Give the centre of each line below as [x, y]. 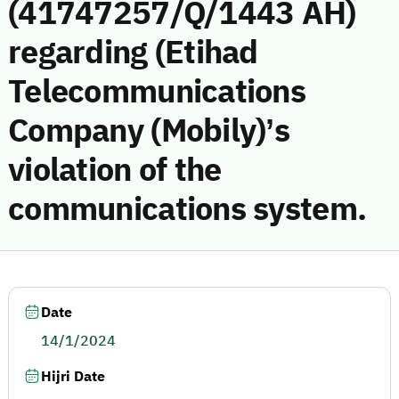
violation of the [115, 170]
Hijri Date [73, 377]
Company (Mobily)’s [149, 131]
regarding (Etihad [133, 53]
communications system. [187, 209]
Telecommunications [157, 92]
